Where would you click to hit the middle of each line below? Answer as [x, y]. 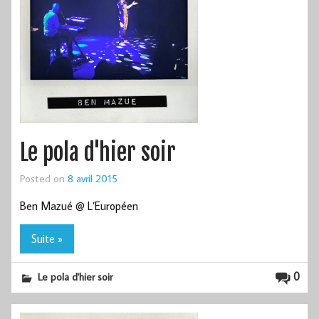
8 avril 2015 [93, 178]
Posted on [44, 178]
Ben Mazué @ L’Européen [79, 205]
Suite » [47, 239]
